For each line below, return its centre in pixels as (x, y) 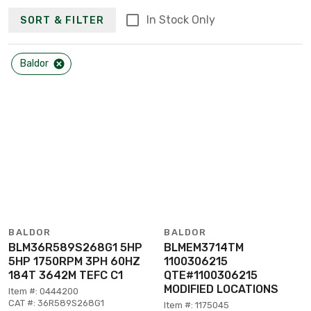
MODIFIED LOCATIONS (221, 289)
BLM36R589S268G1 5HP (75, 247)
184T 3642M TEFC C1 (66, 275)
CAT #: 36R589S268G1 (56, 303)
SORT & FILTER (62, 20)
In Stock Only (180, 20)
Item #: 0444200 (43, 291)
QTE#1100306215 (211, 275)
